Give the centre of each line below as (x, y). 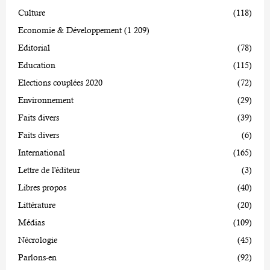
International (42, 152)
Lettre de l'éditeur (49, 170)
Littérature (37, 205)
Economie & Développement (70, 30)
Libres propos (42, 187)
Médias (31, 222)
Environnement (46, 100)
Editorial (34, 47)
